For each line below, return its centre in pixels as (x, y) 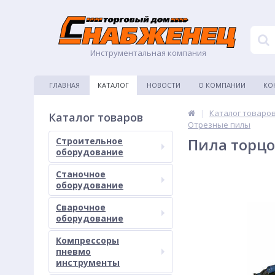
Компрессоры (87, 240)
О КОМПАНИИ (222, 85)
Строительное (89, 141)
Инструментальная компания (147, 53)
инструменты (88, 262)
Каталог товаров (96, 117)
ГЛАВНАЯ (64, 85)
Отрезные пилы (219, 125)
